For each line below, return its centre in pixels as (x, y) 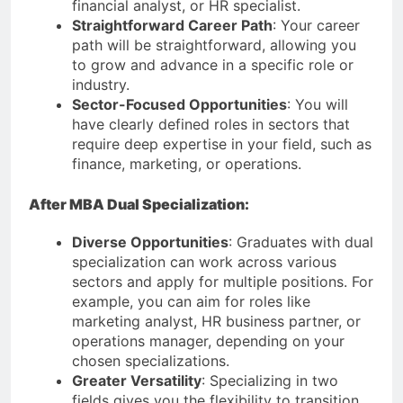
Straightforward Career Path (172, 25)
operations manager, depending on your (208, 340)
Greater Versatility (137, 380)
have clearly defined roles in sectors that (211, 124)
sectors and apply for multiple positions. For (223, 281)
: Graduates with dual (301, 242)
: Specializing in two (270, 380)
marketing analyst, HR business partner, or (216, 321)
